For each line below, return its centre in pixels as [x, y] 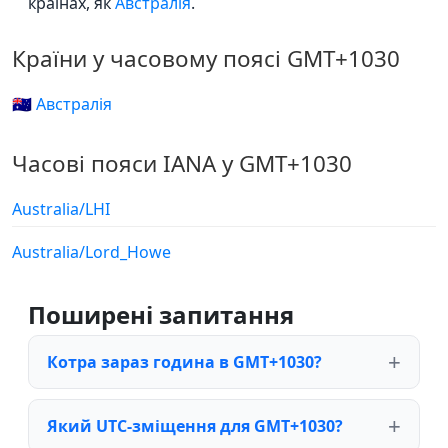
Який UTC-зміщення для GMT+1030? [195, 425]
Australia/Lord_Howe [91, 251]
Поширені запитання [161, 314]
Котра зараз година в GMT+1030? [184, 361]
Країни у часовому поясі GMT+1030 [206, 58]
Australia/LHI [61, 208]
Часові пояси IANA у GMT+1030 [182, 163]
